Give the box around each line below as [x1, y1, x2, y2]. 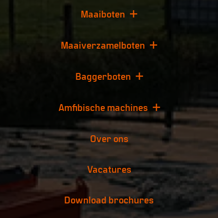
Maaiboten [81, 8, 125, 19]
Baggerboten [75, 70, 131, 82]
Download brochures [64, 194, 154, 205]
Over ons [90, 132, 128, 144]
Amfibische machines [58, 101, 148, 113]
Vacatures [87, 163, 131, 175]
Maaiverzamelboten [61, 39, 145, 51]
